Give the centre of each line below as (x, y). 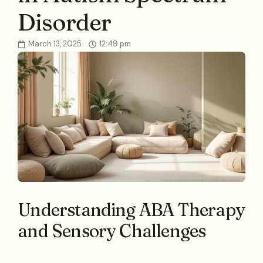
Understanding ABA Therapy (131, 210)
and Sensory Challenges (112, 231)
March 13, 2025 (55, 44)
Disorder (64, 22)
